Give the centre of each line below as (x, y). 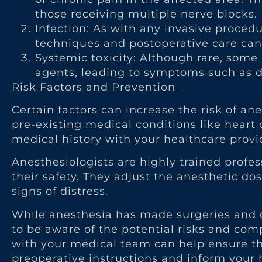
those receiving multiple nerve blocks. (146, 14)
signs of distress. (60, 192)
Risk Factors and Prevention (94, 87)
